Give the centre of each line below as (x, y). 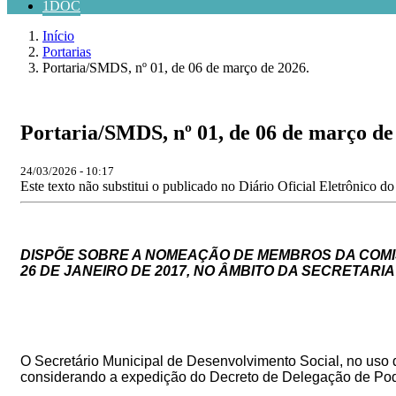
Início (58, 36)
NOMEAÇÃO (187, 255)
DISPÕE (47, 255)
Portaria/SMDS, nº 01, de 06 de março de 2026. (176, 68)
